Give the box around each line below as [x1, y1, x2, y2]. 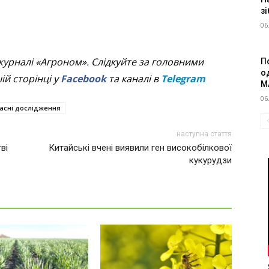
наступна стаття [176, 130, 232, 139]
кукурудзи [189, 155, 232, 166]
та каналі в [106, 72, 161, 86]
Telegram [160, 72, 205, 86]
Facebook [60, 72, 106, 86]
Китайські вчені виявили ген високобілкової [48, 142, 232, 154]
